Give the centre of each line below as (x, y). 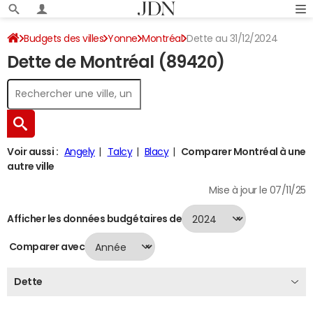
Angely (79, 152)
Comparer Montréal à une (243, 152)
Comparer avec (46, 246)
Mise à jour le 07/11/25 (257, 190)
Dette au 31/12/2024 (232, 38)
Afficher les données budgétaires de (95, 218)
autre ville (31, 166)
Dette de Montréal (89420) (116, 62)
